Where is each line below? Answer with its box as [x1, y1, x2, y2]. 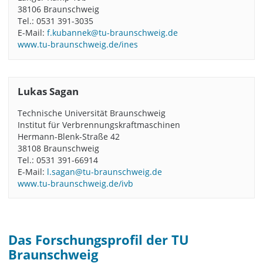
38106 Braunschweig [17, 4, 99, 15]
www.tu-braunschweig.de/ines [17, 39, 138, 50]
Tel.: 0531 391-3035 [17, 15, 93, 27]
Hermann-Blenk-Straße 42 [17, 130, 120, 142]
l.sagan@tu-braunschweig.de [46, 166, 162, 177]
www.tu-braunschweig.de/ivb [17, 177, 133, 189]
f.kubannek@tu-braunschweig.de [46, 27, 178, 39]
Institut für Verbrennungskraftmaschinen [17, 119, 180, 130]
